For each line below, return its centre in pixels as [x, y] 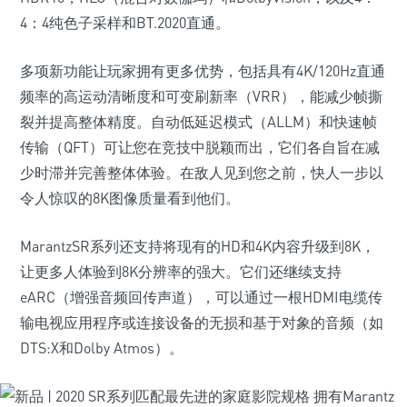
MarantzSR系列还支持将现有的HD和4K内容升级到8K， [198, 246]
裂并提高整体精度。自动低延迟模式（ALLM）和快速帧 [199, 122]
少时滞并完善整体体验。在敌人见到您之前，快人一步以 [202, 173]
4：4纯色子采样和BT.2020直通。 [125, 23]
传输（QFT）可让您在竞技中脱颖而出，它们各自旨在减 [200, 147]
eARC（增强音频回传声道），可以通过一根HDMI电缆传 [201, 297]
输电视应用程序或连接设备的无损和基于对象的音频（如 [202, 323]
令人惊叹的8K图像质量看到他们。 [130, 198]
